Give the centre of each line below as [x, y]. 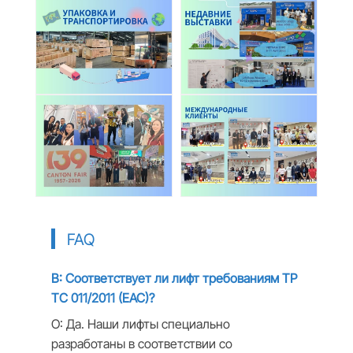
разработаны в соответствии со [141, 343]
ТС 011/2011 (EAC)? [102, 297]
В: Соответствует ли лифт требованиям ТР [174, 278]
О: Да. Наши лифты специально [140, 323]
